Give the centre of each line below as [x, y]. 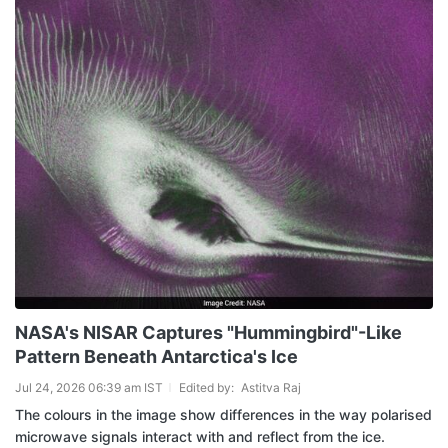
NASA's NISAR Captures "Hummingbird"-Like [208, 332]
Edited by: [208, 387]
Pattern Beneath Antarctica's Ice [156, 356]
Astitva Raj [271, 387]
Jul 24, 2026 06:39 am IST [89, 387]
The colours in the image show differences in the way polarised [223, 414]
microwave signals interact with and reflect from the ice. [200, 436]
